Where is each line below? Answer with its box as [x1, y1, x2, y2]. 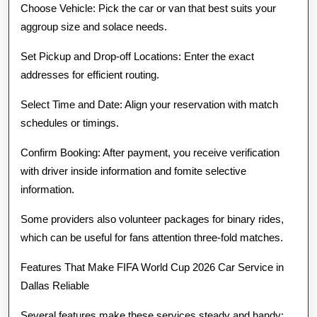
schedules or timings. [21, 117, 119, 129]
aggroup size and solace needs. [21, 21, 167, 33]
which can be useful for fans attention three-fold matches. [21, 231, 283, 243]
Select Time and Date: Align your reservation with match [21, 98, 278, 110]
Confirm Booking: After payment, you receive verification [21, 146, 279, 158]
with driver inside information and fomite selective [21, 165, 246, 177]
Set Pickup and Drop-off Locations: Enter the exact [21, 50, 254, 62]
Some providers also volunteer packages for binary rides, [21, 213, 284, 225]
